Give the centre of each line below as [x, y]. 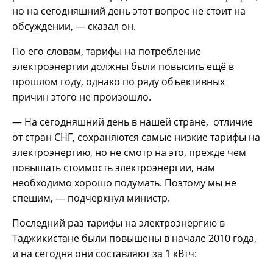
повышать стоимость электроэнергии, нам [114, 168]
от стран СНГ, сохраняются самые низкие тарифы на [136, 137]
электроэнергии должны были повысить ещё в [123, 67]
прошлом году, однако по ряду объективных [119, 82]
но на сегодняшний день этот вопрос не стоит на [129, 11]
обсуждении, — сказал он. [74, 27]
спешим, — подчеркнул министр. [91, 198]
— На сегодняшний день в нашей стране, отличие [133, 122]
